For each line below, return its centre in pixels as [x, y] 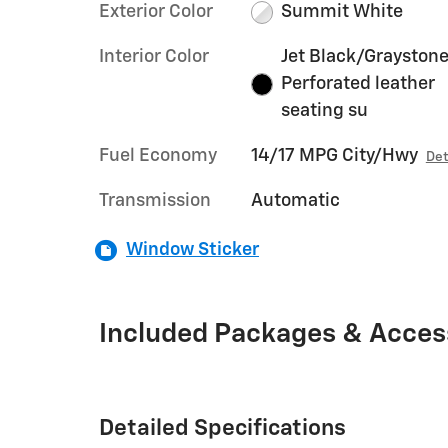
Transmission [155, 201]
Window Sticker [192, 250]
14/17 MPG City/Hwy [334, 156]
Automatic [295, 201]
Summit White [342, 12]
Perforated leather [358, 84]
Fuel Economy [158, 156]
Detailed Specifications [222, 428]
